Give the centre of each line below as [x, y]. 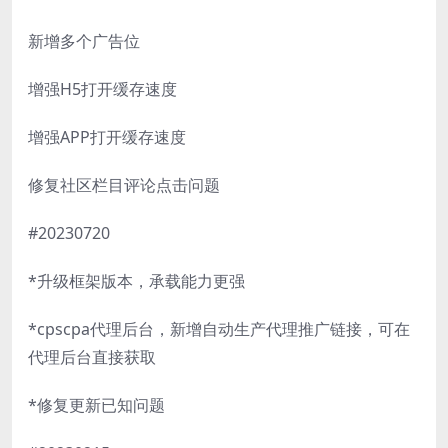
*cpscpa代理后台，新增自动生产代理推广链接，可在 [219, 328]
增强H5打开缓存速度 [102, 88]
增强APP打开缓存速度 [107, 136]
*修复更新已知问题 [96, 404]
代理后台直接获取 [92, 356]
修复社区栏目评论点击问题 [124, 184]
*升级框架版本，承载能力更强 [136, 280]
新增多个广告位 [84, 40]
